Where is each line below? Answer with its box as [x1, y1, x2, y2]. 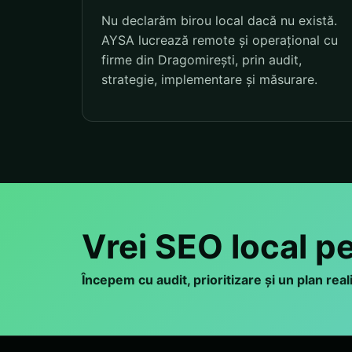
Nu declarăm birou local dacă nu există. [101, 13, 337, 29]
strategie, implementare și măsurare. [101, 71, 317, 88]
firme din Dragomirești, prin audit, [101, 52, 302, 68]
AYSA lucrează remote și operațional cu [101, 32, 338, 49]
